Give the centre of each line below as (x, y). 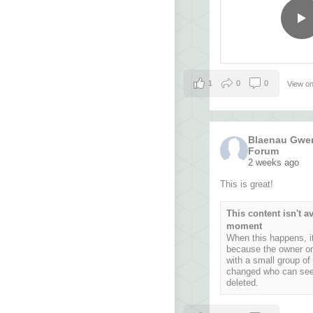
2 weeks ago (274, 163)
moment (244, 226)
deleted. (242, 283)
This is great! (247, 184)
